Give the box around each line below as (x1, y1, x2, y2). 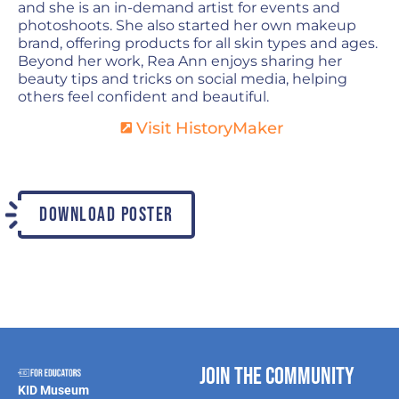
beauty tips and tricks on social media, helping (18, 70, 347, 88)
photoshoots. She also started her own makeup (18, 17, 356, 35)
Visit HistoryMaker (135, 118, 283, 137)
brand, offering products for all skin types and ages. (18, 35, 378, 53)
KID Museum (18, 382, 89, 397)
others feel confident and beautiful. (18, 88, 269, 106)
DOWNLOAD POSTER (39, 202, 174, 227)
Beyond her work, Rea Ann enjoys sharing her (18, 53, 342, 70)
